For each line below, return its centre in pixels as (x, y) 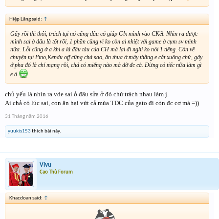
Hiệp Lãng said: (26, 19)
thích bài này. (46, 131)
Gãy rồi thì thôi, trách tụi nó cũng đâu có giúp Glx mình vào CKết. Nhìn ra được (104, 33)
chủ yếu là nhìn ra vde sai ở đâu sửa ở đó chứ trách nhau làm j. (87, 94)
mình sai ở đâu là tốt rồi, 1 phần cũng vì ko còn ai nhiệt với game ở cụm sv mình (103, 41)
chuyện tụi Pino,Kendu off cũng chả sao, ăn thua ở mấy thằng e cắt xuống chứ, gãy (106, 57)
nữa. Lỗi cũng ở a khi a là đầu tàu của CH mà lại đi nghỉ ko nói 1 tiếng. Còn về (102, 49)
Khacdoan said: (26, 198)
